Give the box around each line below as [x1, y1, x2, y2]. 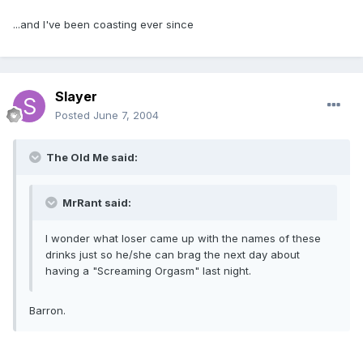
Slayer [55, 88, 97, 105]
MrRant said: [60, 196, 131, 210]
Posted [55, 109, 93, 122]
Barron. [29, 304, 66, 318]
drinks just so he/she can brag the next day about [45, 248, 300, 262]
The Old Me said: [44, 151, 138, 164]
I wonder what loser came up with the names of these [45, 232, 321, 246]
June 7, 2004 [93, 109, 159, 122]
